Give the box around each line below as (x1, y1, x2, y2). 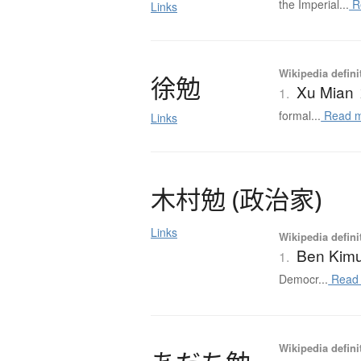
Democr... (279, 271, 329, 288)
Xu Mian (297, 81, 355, 103)
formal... (279, 107, 322, 124)
